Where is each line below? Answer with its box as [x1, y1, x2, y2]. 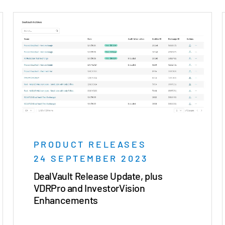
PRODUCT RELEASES [33, 138, 147, 150]
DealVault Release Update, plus [33, 169, 163, 182]
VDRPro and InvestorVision [33, 181, 145, 194]
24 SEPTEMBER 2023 [33, 152, 148, 164]
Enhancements [33, 193, 98, 206]
